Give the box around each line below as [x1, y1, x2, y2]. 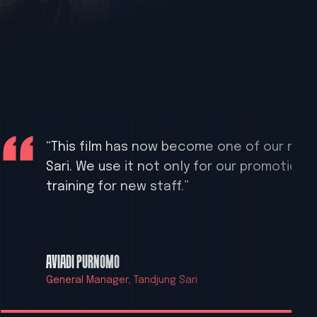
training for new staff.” [46, 180, 189, 193]
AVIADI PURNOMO [46, 250, 120, 272]
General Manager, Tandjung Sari [46, 275, 197, 285]
